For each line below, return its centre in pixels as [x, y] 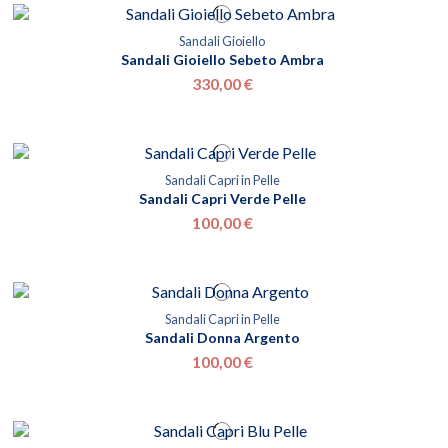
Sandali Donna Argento [222, 338]
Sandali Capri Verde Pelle [222, 199]
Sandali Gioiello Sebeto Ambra [222, 60]
